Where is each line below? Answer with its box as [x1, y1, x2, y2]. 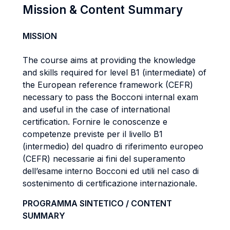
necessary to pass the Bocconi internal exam [23, 92, 198, 102]
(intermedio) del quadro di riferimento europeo [23, 141, 203, 151]
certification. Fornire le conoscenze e [23, 117, 167, 127]
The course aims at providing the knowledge [23, 55, 196, 65]
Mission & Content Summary [23, 3, 183, 16]
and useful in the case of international [23, 104, 170, 114]
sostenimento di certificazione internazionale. [23, 178, 197, 188]
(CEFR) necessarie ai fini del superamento [23, 154, 185, 164]
